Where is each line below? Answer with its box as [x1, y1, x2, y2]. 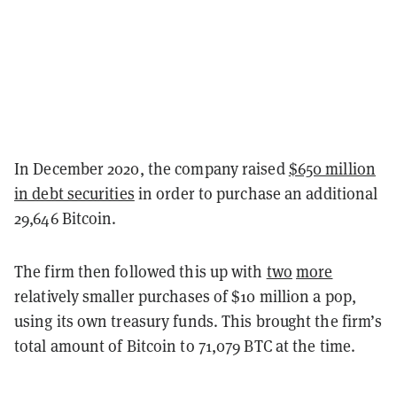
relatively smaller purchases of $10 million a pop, [14, 284, 357, 307]
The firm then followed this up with [14, 260, 267, 282]
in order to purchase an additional [134, 182, 378, 204]
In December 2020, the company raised [14, 157, 289, 179]
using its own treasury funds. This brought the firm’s [14, 309, 383, 331]
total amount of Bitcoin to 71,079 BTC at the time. [14, 334, 356, 356]
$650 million [288, 157, 376, 179]
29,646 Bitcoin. [14, 206, 121, 229]
